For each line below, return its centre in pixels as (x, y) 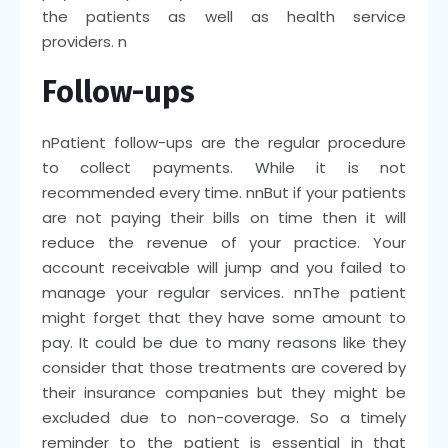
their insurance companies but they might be (224, 392)
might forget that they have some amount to (224, 317)
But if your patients (335, 192)
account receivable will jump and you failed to (224, 267)
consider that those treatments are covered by (224, 367)
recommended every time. (143, 192)
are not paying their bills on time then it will (224, 217)
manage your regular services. (168, 292)
